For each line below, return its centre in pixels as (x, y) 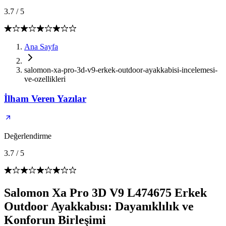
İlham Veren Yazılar (45, 98)
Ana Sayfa (41, 47)
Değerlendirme (28, 136)
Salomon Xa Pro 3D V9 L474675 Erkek (105, 193)
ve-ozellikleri (45, 79)
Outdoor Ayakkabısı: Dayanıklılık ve (99, 207)
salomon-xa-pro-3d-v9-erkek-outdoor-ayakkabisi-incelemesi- (121, 70)
